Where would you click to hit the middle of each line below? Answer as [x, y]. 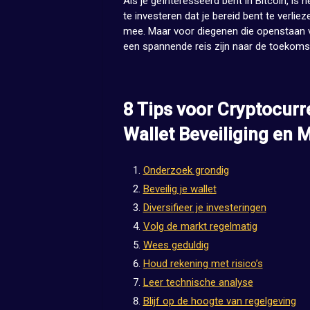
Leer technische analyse [198, 282]
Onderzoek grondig [186, 170]
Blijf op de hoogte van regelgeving [219, 301]
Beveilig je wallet [180, 189]
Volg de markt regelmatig [200, 226]
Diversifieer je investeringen [204, 207]
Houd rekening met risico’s [203, 263]
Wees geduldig [176, 245]
